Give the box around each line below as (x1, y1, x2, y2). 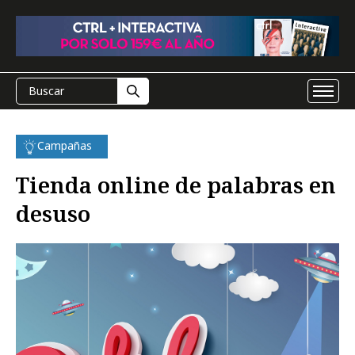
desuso (16, 198, 90, 228)
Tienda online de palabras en (16, 170, 336, 200)
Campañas (37, 138, 92, 153)
